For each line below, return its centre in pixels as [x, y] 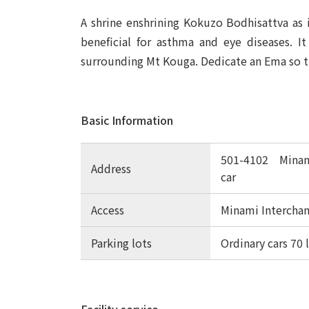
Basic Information [127, 120]
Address [111, 168]
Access [108, 210]
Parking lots [121, 243]
